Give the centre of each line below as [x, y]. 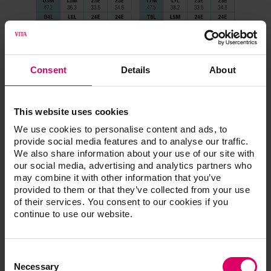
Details [135, 70]
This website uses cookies [71, 111]
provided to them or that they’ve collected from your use [132, 190]
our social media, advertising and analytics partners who [133, 165]
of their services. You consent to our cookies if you [121, 202]
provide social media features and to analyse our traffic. [131, 141]
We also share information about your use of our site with [134, 153]
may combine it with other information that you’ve [118, 178]
